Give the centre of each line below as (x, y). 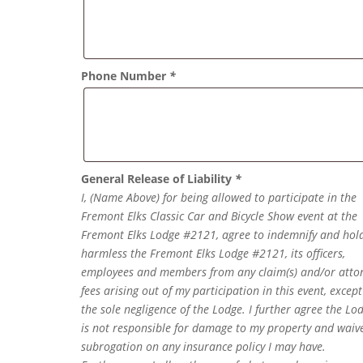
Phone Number (126, 76)
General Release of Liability (158, 179)
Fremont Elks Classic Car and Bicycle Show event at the (220, 216)
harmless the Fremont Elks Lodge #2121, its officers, (214, 254)
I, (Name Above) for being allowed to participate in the (219, 198)
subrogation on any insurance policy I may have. (204, 347)
